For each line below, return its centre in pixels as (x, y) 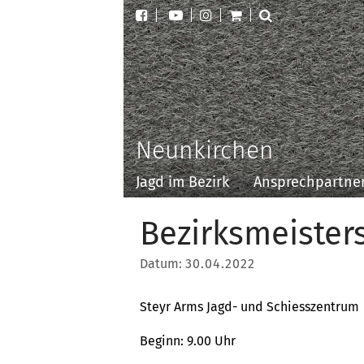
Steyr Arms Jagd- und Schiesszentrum (249, 307)
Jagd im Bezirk (182, 182)
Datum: (162, 264)
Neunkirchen (205, 150)
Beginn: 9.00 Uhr (188, 341)
